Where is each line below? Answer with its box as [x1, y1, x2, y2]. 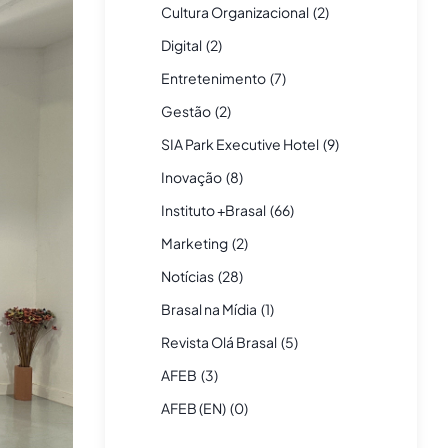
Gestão [160, 101, 211, 120]
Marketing [160, 233, 228, 252]
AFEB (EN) [160, 398, 226, 417]
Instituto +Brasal [160, 200, 266, 219]
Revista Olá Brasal [160, 332, 277, 351]
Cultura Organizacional [160, 2, 309, 21]
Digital [160, 35, 202, 54]
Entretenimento [160, 68, 266, 87]
